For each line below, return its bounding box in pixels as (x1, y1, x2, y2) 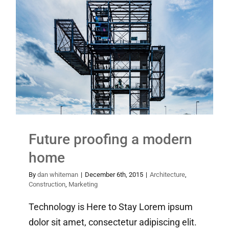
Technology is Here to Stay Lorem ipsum (29, 201, 193, 212)
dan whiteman (37, 170, 78, 178)
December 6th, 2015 (85, 170, 143, 178)
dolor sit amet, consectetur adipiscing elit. (29, 216, 197, 227)
